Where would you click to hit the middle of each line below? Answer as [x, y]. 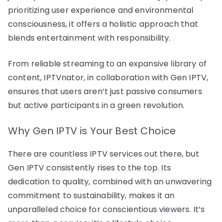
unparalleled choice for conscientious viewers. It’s [107, 209]
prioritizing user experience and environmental [101, 10]
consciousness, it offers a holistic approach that [103, 24]
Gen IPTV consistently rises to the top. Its [89, 167]
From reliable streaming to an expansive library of [108, 63]
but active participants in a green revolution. [96, 105]
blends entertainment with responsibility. [89, 38]
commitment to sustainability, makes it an [91, 195]
